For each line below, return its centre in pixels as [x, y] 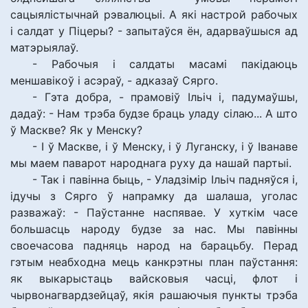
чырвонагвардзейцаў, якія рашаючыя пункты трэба [154, 295]
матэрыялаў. [44, 47]
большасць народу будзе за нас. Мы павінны [154, 229]
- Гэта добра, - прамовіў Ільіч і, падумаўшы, [165, 97]
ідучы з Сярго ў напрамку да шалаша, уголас [154, 196]
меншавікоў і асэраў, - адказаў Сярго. [114, 80]
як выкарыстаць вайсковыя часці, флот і [154, 278]
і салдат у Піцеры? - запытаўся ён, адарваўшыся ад [154, 31]
